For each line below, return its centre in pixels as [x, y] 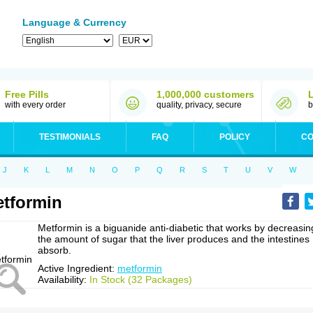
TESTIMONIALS [70, 137]
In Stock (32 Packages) [141, 279]
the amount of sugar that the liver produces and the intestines [174, 239]
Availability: [64, 279]
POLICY [235, 137]
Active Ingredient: [78, 268]
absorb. [54, 250]
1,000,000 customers [205, 94]
